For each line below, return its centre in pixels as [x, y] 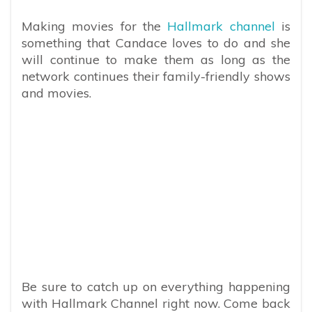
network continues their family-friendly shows [156, 76]
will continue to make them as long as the [156, 59]
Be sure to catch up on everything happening [156, 286]
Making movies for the [95, 26]
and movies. [56, 93]
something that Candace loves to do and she [156, 42]
